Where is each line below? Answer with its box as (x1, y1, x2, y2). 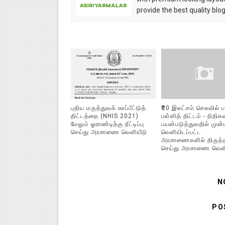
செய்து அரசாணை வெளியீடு (70, 129, 147, 136)
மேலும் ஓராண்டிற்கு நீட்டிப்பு (70, 121, 144, 128)
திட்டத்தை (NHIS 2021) (70, 113, 139, 120)
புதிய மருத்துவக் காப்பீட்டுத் (70, 104, 146, 112)
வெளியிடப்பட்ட (161, 129, 201, 136)
